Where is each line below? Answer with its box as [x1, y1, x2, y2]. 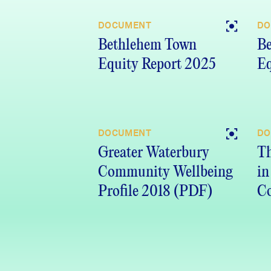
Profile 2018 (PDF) [98, 184, 212, 200]
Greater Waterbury [98, 145, 209, 161]
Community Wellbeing [98, 165, 233, 180]
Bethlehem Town [98, 38, 197, 53]
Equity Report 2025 [98, 57, 216, 73]
